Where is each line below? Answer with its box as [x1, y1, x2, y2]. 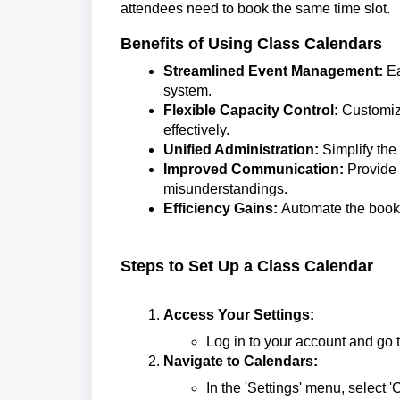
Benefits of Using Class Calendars [121, 35, 382, 53]
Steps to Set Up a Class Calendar [121, 257, 373, 276]
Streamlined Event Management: [163, 63, 383, 79]
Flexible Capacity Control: [163, 103, 338, 118]
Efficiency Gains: [163, 201, 278, 216]
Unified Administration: [163, 142, 319, 157]
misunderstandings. [163, 181, 287, 196]
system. [163, 83, 212, 98]
